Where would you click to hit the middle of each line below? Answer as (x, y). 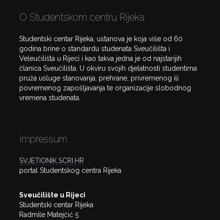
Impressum (43, 139)
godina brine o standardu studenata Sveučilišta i (95, 49)
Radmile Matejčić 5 (49, 215)
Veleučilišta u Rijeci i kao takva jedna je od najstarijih (100, 59)
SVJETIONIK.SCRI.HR (52, 161)
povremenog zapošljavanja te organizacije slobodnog (105, 88)
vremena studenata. (50, 98)
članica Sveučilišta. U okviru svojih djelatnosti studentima (108, 69)
